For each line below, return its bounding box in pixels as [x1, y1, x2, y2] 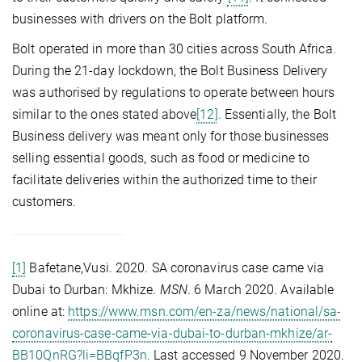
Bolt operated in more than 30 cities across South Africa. [12, 40, 336, 57]
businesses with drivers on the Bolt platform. [12, 11, 268, 27]
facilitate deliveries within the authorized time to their [12, 171, 317, 187]
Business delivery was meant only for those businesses [12, 128, 330, 144]
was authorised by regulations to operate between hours [12, 84, 335, 100]
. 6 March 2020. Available [187, 281, 335, 297]
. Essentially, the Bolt [217, 106, 336, 122]
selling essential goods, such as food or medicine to [12, 149, 310, 166]
